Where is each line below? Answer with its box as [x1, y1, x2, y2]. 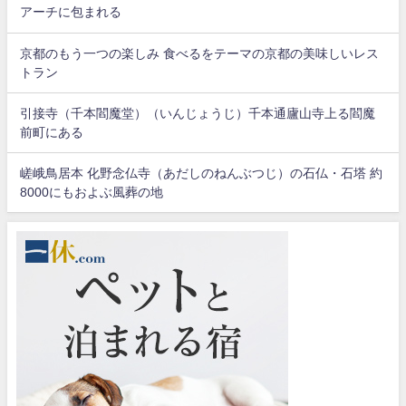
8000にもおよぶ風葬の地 [20, 185, 164, 198]
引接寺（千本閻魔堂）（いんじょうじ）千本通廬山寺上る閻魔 [20, 106, 376, 120]
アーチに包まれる [20, 5, 122, 19]
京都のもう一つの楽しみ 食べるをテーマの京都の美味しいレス [20, 46, 380, 60]
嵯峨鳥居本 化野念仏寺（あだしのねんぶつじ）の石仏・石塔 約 [20, 166, 383, 179]
